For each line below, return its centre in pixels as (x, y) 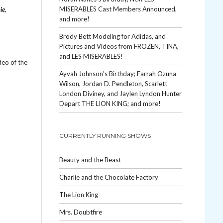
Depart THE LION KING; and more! (110, 104)
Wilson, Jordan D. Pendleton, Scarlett (113, 84)
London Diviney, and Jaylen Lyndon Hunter (120, 94)
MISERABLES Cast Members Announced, (118, 9)
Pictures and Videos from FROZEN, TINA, (119, 46)
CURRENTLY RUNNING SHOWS (105, 136)
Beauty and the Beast (90, 160)
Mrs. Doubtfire (80, 212)
